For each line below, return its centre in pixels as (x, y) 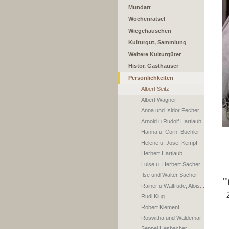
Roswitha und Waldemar (171, 218)
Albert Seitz (155, 89)
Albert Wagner (159, 100)
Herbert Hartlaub (162, 153)
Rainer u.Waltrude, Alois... (173, 186)
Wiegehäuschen (150, 31)
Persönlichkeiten (151, 78)
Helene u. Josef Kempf (169, 143)
